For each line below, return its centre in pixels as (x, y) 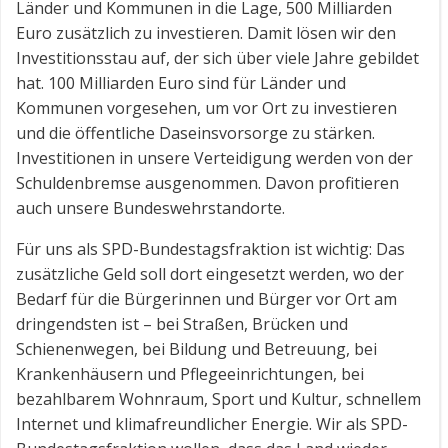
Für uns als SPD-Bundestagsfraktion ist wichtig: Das (210, 249)
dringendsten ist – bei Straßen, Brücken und (182, 324)
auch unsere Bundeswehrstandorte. (150, 208)
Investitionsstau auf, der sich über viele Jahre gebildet (217, 58)
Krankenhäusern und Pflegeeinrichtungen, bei (190, 374)
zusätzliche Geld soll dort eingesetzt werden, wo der (210, 274)
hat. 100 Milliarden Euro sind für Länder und (181, 83)
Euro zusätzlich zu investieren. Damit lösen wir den (206, 33)
